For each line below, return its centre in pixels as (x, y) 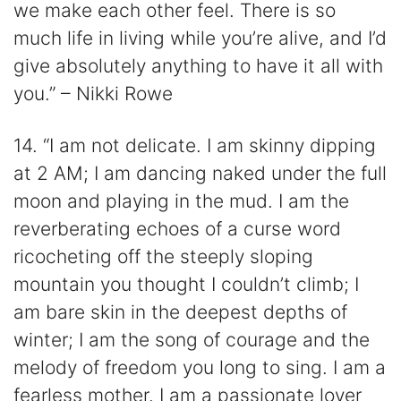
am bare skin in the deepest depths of (180, 311)
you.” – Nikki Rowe (93, 93)
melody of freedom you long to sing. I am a (200, 367)
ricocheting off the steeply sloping (163, 256)
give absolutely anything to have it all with (198, 65)
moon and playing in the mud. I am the (181, 200)
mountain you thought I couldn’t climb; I (186, 284)
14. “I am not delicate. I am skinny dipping (195, 145)
